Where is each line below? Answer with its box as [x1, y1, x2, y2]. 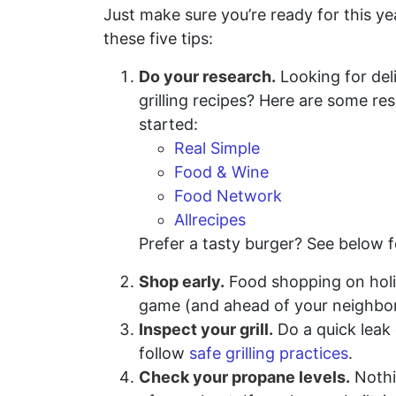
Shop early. [139, 272, 225, 291]
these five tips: [103, 29, 213, 48]
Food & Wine [174, 163, 269, 181]
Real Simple [174, 139, 260, 157]
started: [139, 115, 198, 133]
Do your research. [139, 67, 276, 86]
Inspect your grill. [139, 320, 273, 339]
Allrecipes [174, 210, 246, 229]
